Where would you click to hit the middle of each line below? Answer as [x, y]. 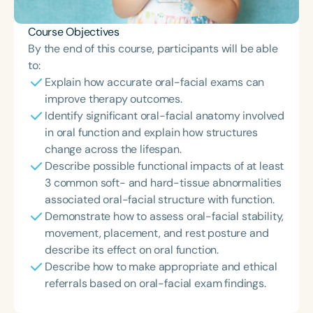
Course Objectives [74, 32]
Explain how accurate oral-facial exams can [155, 82]
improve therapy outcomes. [114, 99]
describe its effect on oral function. [132, 250]
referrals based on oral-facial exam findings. [155, 283]
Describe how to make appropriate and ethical [161, 267]
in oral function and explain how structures [152, 132]
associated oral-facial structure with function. [160, 199]
